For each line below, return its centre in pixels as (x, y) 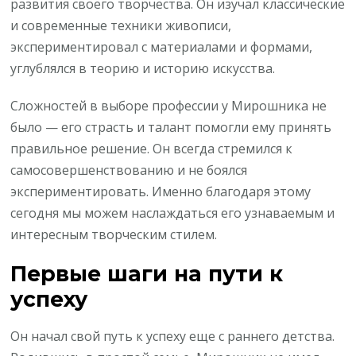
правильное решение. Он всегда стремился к (152, 148)
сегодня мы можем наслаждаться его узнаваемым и (173, 213)
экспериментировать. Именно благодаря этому (161, 191)
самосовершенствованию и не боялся (129, 170)
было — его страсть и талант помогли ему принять (171, 127)
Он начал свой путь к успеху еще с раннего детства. (173, 337)
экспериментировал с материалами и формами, (162, 46)
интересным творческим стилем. (114, 234)
